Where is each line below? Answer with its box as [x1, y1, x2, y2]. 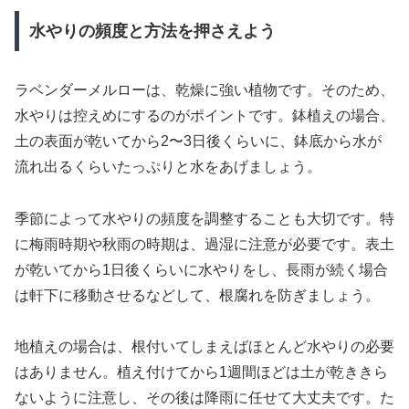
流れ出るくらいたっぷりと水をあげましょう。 [15, 158, 321, 174]
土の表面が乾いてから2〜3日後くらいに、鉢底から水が [15, 132, 382, 149]
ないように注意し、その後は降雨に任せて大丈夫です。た [15, 390, 394, 406]
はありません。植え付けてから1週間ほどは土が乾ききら [15, 364, 388, 381]
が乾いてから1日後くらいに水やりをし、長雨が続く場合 [15, 261, 388, 278]
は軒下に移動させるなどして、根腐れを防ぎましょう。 [15, 287, 380, 303]
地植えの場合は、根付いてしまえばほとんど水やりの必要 [15, 339, 394, 355]
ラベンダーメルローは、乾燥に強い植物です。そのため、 [15, 81, 394, 98]
